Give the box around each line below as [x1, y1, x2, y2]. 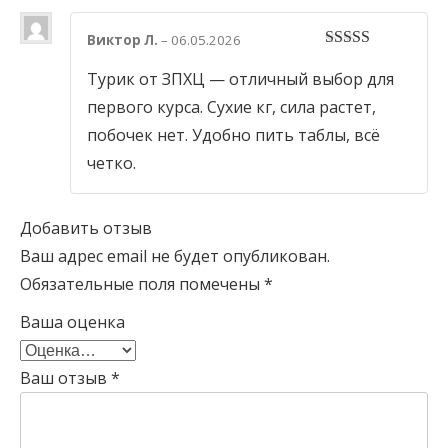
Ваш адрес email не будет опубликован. [20, 245, 330, 268]
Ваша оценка [20, 311, 125, 334]
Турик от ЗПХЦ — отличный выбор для [87, 68, 394, 91]
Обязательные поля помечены [20, 273, 264, 296]
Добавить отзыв [20, 217, 152, 240]
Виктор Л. [87, 31, 161, 50]
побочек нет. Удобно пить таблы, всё [87, 124, 380, 147]
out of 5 [332, 52, 386, 70]
